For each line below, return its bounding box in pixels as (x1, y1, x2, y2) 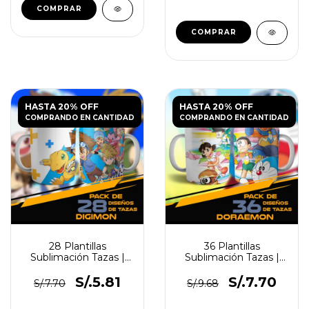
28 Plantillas (48, 240, 106, 252)
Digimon (56, 262, 99, 275)
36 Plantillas (203, 240, 260, 252)
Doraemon (206, 262, 258, 275)
